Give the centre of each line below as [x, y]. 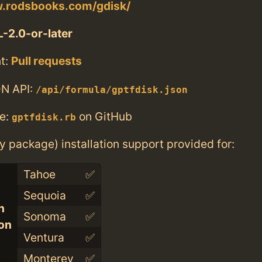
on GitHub [104, 116]
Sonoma [44, 217]
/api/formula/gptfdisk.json [112, 90]
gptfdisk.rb [44, 117]
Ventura [44, 238]
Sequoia [44, 196]
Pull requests [46, 61]
